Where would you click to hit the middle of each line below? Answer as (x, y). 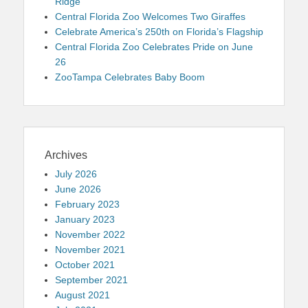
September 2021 (91, 279)
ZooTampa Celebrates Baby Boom (130, 77)
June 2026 (78, 189)
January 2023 (85, 219)
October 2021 (85, 264)
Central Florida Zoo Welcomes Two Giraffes (150, 16)
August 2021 (82, 295)
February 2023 (87, 204)
